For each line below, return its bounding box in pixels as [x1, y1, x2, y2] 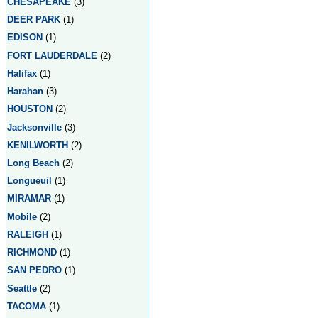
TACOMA [7, 300, 46, 312]
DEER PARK [7, 14, 60, 26]
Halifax [7, 67, 37, 79]
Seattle [7, 283, 37, 294]
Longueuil [7, 175, 52, 187]
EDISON [7, 32, 43, 43]
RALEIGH [7, 229, 48, 240]
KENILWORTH [7, 139, 68, 150]
